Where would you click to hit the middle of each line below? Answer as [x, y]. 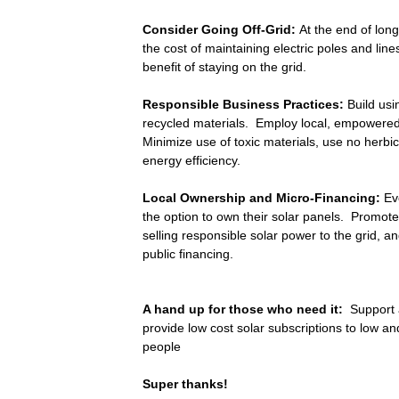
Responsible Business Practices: [245, 105]
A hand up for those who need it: [246, 309]
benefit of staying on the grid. [224, 67]
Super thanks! [185, 384]
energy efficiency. [191, 161]
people [162, 347]
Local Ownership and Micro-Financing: [263, 198]
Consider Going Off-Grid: [221, 30]
